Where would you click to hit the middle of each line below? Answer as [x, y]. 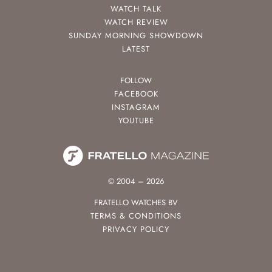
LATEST [136, 49]
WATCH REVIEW [136, 22]
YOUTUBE [136, 121]
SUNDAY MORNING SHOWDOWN [136, 36]
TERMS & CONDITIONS [136, 216]
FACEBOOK [136, 94]
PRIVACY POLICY [136, 229]
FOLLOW [136, 81]
